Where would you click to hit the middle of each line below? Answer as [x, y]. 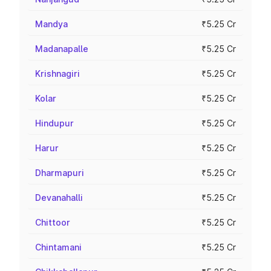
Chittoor [53, 222]
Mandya [51, 24]
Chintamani [58, 247]
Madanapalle [62, 49]
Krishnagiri [57, 73]
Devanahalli [59, 198]
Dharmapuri [60, 173]
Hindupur [54, 123]
